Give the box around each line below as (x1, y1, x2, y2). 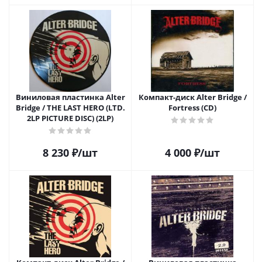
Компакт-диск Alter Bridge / (138, 92, 247, 102)
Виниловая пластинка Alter (15, 92, 125, 102)
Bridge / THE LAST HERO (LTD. (15, 102, 125, 113)
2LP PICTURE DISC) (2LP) (27, 113, 113, 123)
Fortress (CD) (168, 102, 216, 113)
